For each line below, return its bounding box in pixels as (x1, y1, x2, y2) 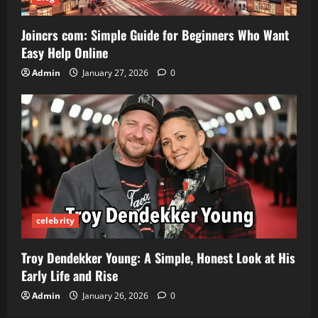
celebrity (36, 214, 75, 227)
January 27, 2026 (80, 67, 150, 79)
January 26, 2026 (80, 290, 150, 302)
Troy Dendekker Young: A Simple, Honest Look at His (21, 248, 295, 268)
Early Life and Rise (21, 266, 118, 285)
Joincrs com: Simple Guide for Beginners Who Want (21, 26, 289, 45)
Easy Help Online (21, 43, 108, 62)
